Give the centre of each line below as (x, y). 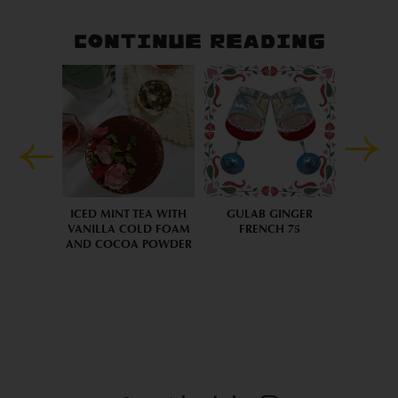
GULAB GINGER (269, 213)
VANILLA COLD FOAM (128, 228)
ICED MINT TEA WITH (129, 213)
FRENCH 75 (269, 228)
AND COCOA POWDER (128, 243)
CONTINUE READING (199, 42)
